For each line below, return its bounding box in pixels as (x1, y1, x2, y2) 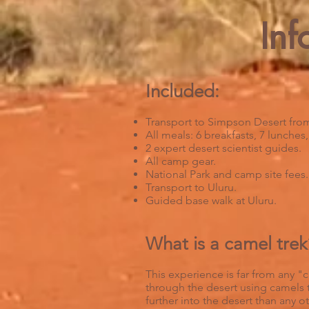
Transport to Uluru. (146, 181, 237, 194)
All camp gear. (146, 154, 216, 168)
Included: (146, 81, 219, 102)
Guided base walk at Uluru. (146, 194, 277, 207)
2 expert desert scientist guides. (146, 141, 301, 154)
